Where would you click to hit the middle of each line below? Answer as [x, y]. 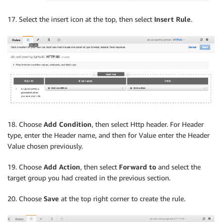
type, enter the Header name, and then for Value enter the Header [109, 135]
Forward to [138, 166]
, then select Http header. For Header [148, 124]
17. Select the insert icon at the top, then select [81, 19]
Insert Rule [172, 19]
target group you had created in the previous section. [89, 177]
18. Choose [26, 124]
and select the [178, 166]
